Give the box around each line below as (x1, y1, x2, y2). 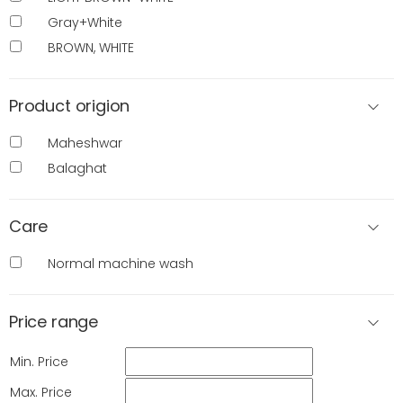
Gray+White (48, 13, 122, 32)
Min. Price (10, 353, 68, 372)
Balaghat (48, 159, 107, 178)
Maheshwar (48, 134, 122, 153)
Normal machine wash (48, 255, 193, 273)
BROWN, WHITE (48, 39, 134, 58)
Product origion (9, 94, 130, 118)
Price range (9, 310, 99, 334)
